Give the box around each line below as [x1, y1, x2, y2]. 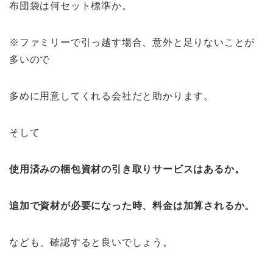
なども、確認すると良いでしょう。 [9, 236, 173, 247]
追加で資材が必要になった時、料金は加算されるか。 [9, 200, 255, 211]
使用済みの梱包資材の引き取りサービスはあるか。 [9, 163, 245, 174]
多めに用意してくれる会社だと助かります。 [9, 90, 214, 101]
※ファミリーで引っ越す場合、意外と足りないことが [9, 37, 255, 48]
